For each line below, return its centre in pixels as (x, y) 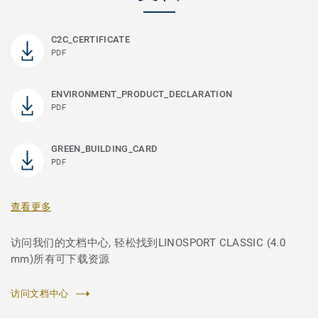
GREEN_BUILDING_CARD (105, 149)
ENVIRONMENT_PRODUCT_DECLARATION (142, 94)
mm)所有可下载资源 (60, 259)
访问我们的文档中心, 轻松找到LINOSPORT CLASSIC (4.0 (148, 243)
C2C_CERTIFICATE (91, 40)
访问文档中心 (40, 294)
